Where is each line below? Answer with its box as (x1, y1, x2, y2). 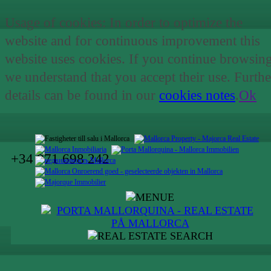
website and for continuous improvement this (5, 33, 260, 48)
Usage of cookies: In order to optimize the (5, 15, 243, 30)
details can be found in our (5, 88, 159, 103)
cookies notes (159, 88, 235, 103)
